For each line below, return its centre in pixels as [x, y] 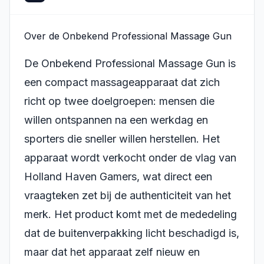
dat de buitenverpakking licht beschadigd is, [132, 233]
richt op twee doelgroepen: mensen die [119, 101]
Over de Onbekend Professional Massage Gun [128, 36]
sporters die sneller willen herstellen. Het [122, 138]
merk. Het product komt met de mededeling [131, 214]
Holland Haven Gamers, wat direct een [118, 176]
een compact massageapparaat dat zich [122, 82]
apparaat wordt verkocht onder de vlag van [130, 157]
